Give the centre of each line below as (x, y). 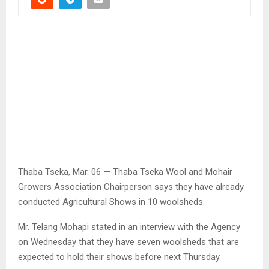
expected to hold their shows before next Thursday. (119, 257)
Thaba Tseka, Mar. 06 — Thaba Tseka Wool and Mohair (125, 171)
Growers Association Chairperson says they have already (131, 186)
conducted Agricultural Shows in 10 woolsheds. (111, 201)
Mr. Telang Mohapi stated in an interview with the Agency (129, 227)
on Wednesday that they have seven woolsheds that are (128, 242)
